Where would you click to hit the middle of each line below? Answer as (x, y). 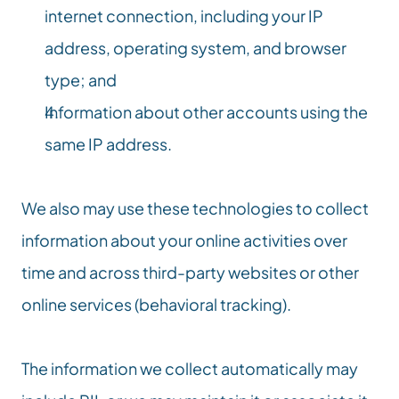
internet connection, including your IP (184, 16)
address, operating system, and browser (195, 48)
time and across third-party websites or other (190, 272)
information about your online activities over (184, 240)
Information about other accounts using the (206, 112)
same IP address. (108, 144)
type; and (81, 80)
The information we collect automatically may (190, 368)
